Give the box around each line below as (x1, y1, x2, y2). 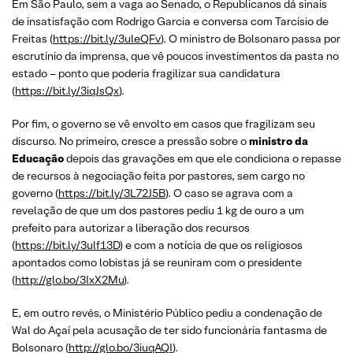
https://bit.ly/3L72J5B (58, 186, 165, 200)
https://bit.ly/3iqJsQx (15, 84, 119, 98)
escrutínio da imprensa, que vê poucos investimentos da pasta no (12, 49, 339, 63)
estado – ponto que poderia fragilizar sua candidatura (12, 66, 281, 80)
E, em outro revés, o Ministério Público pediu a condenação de (12, 306, 322, 320)
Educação (12, 151, 66, 165)
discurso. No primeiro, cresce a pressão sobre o (12, 134, 247, 148)
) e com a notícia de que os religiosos (120, 238, 303, 252)
